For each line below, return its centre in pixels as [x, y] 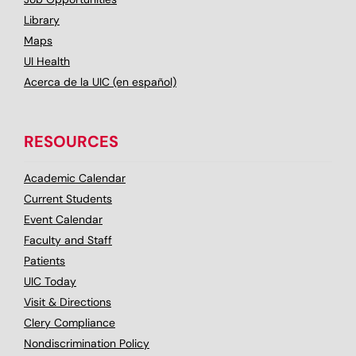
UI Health [47, 61]
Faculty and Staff [68, 240]
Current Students [68, 199]
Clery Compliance [70, 323]
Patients [44, 261]
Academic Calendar [75, 178]
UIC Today [50, 281]
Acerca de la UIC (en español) [100, 82]
